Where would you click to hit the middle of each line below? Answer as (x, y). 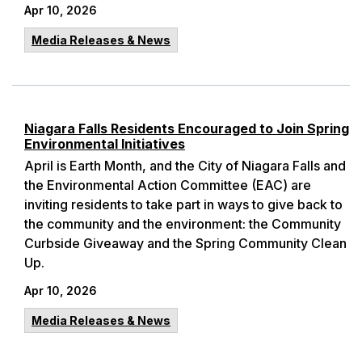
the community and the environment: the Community (183, 224)
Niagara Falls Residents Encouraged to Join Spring (187, 128)
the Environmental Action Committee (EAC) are (168, 185)
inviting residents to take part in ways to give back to (183, 204)
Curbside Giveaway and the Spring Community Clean (185, 243)
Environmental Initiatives (105, 144)
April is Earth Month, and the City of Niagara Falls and (185, 166)
